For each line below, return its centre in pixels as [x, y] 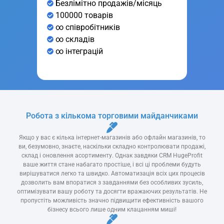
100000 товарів [83, 15]
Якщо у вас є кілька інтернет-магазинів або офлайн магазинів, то [112, 137]
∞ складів [74, 39]
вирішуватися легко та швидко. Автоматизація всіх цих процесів [112, 173]
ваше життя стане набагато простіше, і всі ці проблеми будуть [112, 164]
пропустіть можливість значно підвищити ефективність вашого [112, 200]
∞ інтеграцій [78, 51]
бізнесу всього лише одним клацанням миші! [112, 209]
